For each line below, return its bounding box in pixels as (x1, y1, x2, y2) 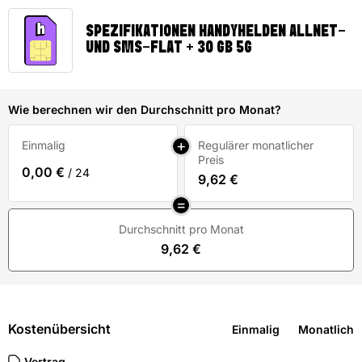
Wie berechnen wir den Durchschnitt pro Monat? (8, 103, 281, 116)
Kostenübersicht (8, 321, 111, 337)
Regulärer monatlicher (198, 138, 314, 152)
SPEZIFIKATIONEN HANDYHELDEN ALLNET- (86, 24, 346, 40)
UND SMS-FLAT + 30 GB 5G (86, 40, 252, 56)
